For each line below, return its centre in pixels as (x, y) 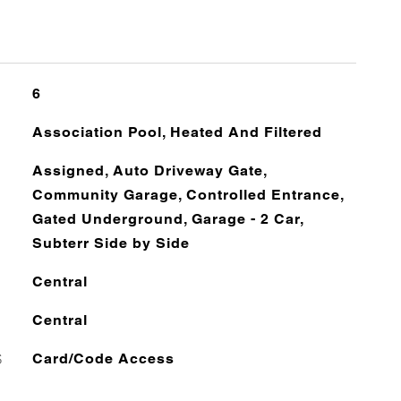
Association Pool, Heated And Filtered (177, 132)
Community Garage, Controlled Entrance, (188, 195)
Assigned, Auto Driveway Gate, (149, 171)
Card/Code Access (103, 358)
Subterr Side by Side (111, 243)
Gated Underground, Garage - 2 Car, (167, 219)
